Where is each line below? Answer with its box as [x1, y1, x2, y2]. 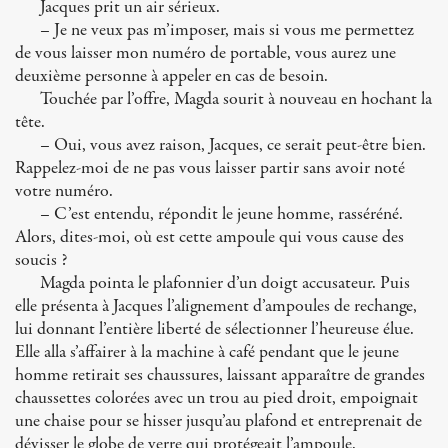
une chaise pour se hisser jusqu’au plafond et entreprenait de [15, 409, 422, 434]
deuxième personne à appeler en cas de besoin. [15, 64, 328, 89]
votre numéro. [15, 179, 113, 204]
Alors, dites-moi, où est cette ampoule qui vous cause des [15, 225, 404, 250]
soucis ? [15, 248, 67, 273]
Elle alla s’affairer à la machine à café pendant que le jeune [15, 340, 399, 365]
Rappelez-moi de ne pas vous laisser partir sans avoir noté [15, 156, 405, 181]
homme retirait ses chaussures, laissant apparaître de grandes [15, 363, 425, 388]
